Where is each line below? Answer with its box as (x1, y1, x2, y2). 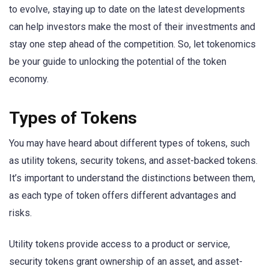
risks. (9, 207, 32, 219)
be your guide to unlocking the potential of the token (9, 56, 226, 68)
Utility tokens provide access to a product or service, (9, 238, 230, 250)
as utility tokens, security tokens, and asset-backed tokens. (9, 154, 258, 166)
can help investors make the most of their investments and (9, 21, 255, 33)
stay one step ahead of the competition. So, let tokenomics (9, 38, 256, 50)
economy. (9, 73, 49, 85)
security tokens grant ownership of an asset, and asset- (9, 255, 243, 267)
